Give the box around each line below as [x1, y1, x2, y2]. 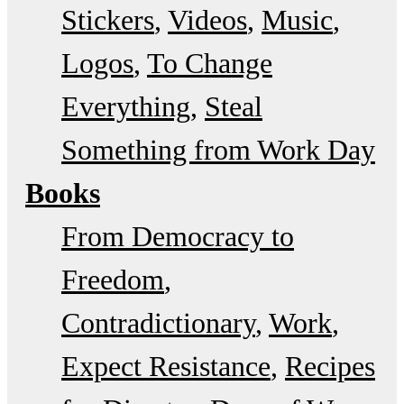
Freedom [61, 262, 164, 296]
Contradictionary [61, 306, 255, 339]
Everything [61, 89, 190, 123]
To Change [147, 46, 272, 79]
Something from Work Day [61, 133, 375, 166]
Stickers [61, 3, 154, 36]
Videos [168, 3, 247, 36]
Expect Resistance [61, 349, 271, 382]
